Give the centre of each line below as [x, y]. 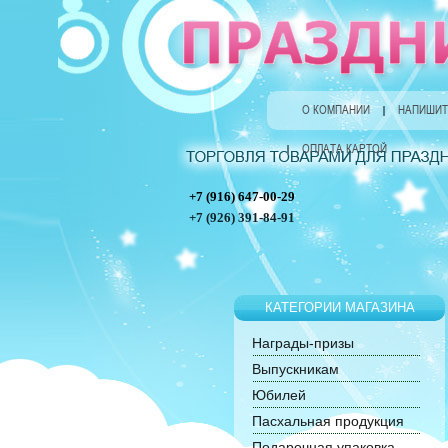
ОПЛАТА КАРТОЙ [344, 149]
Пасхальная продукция [328, 421]
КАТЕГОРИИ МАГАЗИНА [339, 307]
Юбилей [279, 395]
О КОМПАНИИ [336, 110]
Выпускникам [296, 369]
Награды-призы [303, 343]
